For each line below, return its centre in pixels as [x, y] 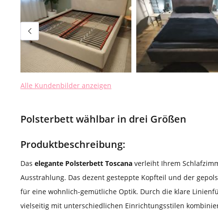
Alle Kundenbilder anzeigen [66, 86]
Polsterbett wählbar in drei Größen [103, 119]
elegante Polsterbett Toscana [83, 163]
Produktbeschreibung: [73, 145]
